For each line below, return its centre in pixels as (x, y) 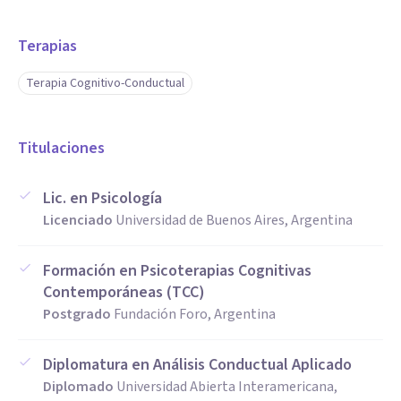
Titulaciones (61, 148)
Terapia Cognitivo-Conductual (105, 83)
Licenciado (78, 220)
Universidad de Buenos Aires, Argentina (234, 220)
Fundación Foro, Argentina (195, 314)
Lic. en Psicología (102, 198)
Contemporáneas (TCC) (124, 292)
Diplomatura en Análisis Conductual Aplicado (197, 365)
